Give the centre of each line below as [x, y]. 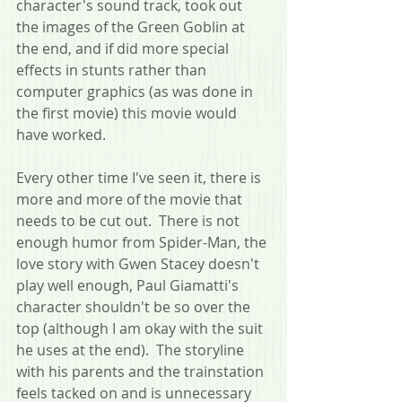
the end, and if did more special [124, 48]
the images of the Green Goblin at [132, 26]
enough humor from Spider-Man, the [143, 242]
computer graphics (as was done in [136, 91]
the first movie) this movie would [128, 113]
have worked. [61, 134]
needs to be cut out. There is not [130, 220]
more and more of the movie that [131, 199]
